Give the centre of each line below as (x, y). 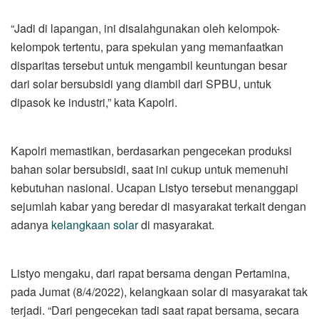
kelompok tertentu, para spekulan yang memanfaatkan (147, 47)
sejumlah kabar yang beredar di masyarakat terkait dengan (158, 206)
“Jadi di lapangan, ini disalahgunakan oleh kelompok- (145, 28)
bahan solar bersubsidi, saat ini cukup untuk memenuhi (150, 169)
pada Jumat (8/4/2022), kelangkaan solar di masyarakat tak (159, 292)
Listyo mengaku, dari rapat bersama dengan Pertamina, (150, 273)
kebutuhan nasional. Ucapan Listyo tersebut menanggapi (155, 188)
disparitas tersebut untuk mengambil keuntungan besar (149, 66)
